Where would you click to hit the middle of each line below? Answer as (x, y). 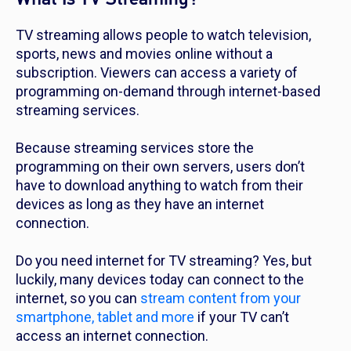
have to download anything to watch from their (159, 186)
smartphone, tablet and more (105, 317)
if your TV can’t (242, 317)
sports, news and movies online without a (144, 54)
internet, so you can (78, 299)
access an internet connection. (115, 336)
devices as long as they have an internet (140, 204)
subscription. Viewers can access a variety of (157, 73)
